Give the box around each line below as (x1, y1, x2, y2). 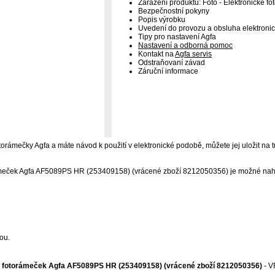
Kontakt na (138, 50, 175, 58)
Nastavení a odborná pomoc (138, 41, 233, 50)
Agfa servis (175, 50, 212, 58)
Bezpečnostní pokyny (138, 7, 209, 15)
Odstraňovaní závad (138, 58, 205, 67)
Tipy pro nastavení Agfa (138, 33, 216, 41)
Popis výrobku (138, 15, 185, 24)
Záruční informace (138, 67, 198, 76)
